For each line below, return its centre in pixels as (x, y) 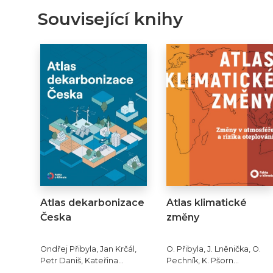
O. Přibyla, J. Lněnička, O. (214, 249)
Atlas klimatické (207, 202)
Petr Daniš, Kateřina (79, 260)
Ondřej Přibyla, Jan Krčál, (88, 249)
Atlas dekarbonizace (92, 202)
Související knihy (110, 19)
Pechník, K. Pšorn (200, 260)
